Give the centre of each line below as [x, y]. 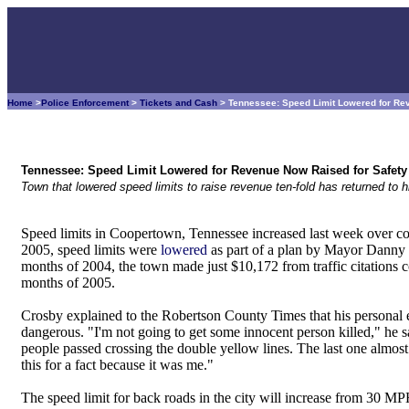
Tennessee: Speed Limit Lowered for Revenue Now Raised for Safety [214, 170]
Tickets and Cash [178, 103]
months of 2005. [68, 283]
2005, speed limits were [91, 250]
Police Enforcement [85, 103]
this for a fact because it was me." [117, 365]
